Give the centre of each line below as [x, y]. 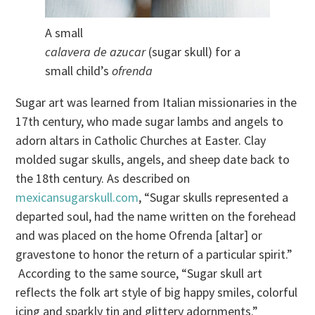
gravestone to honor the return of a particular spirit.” [154, 255]
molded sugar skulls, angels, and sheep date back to [153, 160]
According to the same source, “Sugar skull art [139, 274]
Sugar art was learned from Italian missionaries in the [156, 103]
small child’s [78, 71]
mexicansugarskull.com [77, 198]
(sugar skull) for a [193, 52]
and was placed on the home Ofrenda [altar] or [139, 236]
